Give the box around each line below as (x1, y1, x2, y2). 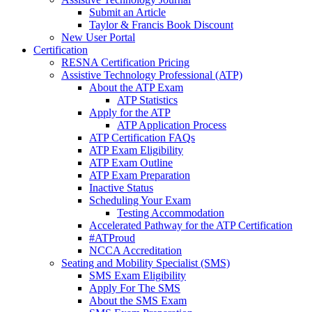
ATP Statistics (117, 94, 178, 106)
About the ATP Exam (89, 81, 183, 93)
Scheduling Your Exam (89, 194, 191, 206)
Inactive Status (89, 182, 153, 194)
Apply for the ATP (89, 107, 171, 118)
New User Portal (61, 31, 135, 43)
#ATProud (89, 232, 135, 244)
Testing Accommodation (117, 207, 224, 219)
